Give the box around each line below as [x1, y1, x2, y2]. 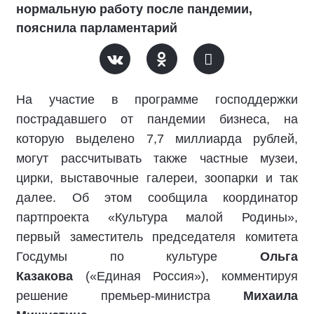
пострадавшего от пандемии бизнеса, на [16, 112, 298, 126]
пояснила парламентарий [16, 21, 177, 35]
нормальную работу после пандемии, [16, 2, 252, 16]
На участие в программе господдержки [16, 93, 298, 107]
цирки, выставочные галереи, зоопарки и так [16, 171, 298, 185]
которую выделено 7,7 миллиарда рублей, [16, 132, 298, 146]
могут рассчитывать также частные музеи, [16, 151, 298, 165]
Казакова [16, 269, 73, 283]
